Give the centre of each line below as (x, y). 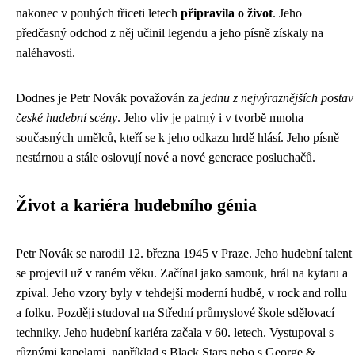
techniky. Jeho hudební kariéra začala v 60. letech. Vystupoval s (175, 332)
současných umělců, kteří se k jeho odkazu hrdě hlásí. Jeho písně (177, 137)
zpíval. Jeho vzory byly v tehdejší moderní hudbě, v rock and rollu (181, 293)
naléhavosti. (46, 53)
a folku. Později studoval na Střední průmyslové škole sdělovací (175, 313)
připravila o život (227, 13)
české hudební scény (67, 118)
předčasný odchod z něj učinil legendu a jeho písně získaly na (170, 33)
